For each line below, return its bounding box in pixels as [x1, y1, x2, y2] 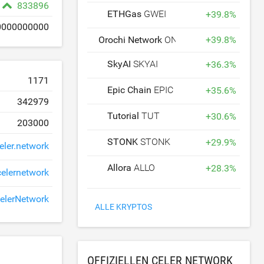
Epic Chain [107, 84, 154, 95]
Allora [107, 162, 134, 173]
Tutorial [107, 110, 142, 121]
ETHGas [107, 8, 144, 19]
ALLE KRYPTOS [95, 202, 153, 212]
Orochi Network [98, 34, 165, 45]
